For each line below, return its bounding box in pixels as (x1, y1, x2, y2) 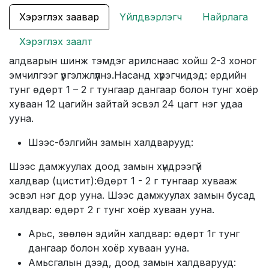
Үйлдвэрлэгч (119, 11, 182, 23)
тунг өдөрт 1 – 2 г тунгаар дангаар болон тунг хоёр (9, 83, 258, 96)
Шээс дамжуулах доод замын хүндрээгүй (9, 160, 202, 173)
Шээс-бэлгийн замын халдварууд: (28, 136, 193, 149)
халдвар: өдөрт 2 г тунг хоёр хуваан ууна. (9, 204, 214, 216)
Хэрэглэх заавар (19, 11, 99, 23)
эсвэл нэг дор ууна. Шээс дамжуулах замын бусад (9, 189, 255, 202)
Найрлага (202, 11, 248, 23)
